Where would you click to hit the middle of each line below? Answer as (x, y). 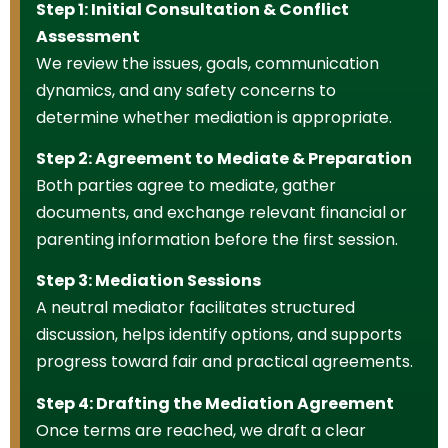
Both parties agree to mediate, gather (186, 185)
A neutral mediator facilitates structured (195, 308)
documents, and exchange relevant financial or (221, 212)
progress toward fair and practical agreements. (224, 362)
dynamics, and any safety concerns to (186, 90)
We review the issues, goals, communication (207, 63)
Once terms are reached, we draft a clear (201, 430)
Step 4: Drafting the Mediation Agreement (215, 403)
